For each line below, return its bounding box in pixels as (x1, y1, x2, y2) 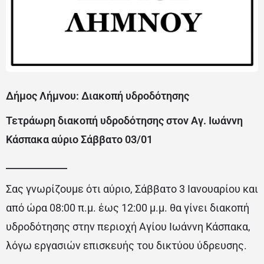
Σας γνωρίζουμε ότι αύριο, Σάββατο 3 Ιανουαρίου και (6, 183, 258, 196)
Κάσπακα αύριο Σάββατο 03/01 (6, 133, 153, 146)
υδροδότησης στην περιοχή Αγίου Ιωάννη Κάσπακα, (6, 220, 250, 233)
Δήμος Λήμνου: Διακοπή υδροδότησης (6, 90, 189, 103)
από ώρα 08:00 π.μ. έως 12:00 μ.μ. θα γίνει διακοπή (6, 202, 249, 214)
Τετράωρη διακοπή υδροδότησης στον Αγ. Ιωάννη (6, 114, 243, 127)
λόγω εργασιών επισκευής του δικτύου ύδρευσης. (6, 239, 247, 252)
